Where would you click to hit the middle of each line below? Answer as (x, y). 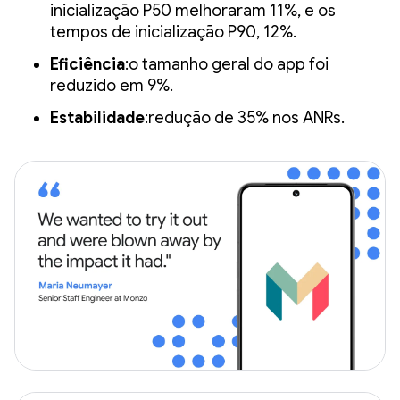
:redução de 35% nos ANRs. (245, 117)
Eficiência (87, 64)
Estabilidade (97, 117)
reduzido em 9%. (112, 85)
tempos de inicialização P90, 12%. (173, 32)
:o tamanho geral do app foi (227, 64)
